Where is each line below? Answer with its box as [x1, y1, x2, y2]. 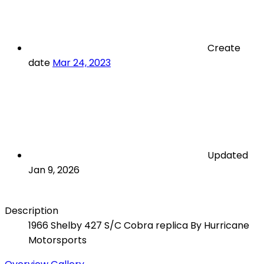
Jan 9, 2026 [28, 163, 80, 177]
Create [207, 41, 240, 55]
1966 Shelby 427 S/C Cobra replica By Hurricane [28, 219, 249, 233]
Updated [207, 148, 248, 163]
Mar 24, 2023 [52, 56, 111, 70]
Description [5, 204, 58, 218]
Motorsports [28, 233, 87, 247]
